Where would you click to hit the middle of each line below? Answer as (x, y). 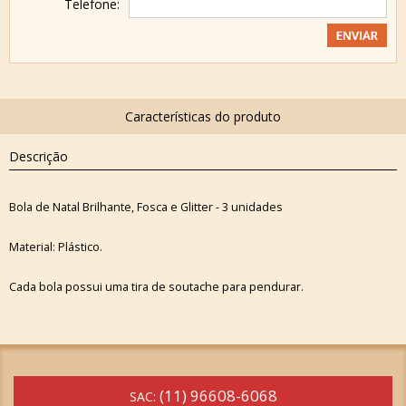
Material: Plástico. (56, 246)
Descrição (39, 156)
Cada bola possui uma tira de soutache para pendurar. (156, 286)
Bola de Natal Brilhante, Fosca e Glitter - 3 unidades (146, 207)
